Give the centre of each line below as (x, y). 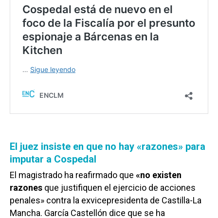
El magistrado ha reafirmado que (73, 175)
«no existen (159, 175)
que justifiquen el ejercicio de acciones (119, 187)
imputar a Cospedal (53, 159)
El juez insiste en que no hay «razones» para (108, 146)
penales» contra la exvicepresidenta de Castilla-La (106, 200)
